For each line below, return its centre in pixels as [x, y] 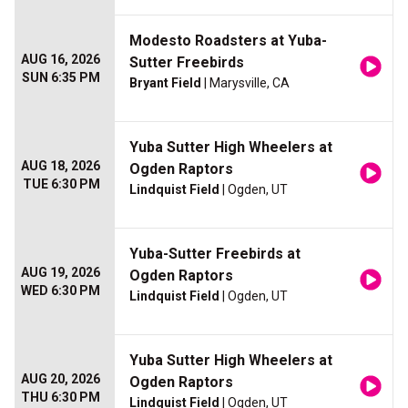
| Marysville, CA [245, 83]
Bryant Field [165, 83]
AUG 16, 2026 [61, 60]
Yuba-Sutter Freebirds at [215, 254]
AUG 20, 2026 [61, 379]
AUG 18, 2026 [61, 166]
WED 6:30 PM [61, 291]
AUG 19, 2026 [61, 273]
